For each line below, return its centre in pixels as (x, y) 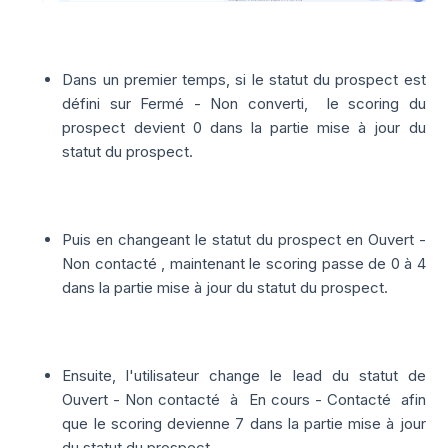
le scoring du (376, 104)
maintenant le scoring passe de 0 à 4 (297, 264)
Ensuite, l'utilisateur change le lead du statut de (244, 376)
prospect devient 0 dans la (166, 128)
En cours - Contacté (324, 400)
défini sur (101, 104)
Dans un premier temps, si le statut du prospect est (244, 80)
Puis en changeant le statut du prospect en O (220, 240)
